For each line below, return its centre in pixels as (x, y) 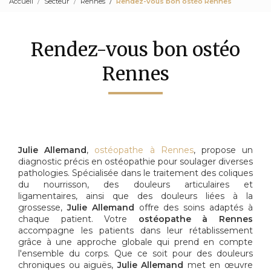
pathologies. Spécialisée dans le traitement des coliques (135, 173)
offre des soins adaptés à (194, 208)
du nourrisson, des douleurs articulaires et (135, 185)
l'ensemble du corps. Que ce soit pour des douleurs (135, 254)
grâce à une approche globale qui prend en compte (135, 242)
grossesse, (43, 208)
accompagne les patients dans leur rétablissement (135, 231)
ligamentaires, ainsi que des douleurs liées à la (135, 196)
